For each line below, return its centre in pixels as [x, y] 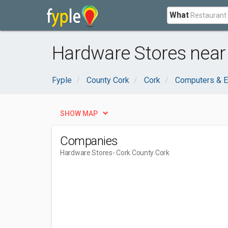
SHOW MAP [79, 113]
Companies [89, 141]
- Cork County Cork [141, 153]
